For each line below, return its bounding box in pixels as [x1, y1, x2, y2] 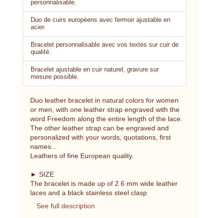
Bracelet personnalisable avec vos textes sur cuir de [31, 41, 179, 48]
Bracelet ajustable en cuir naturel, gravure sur [31, 66, 159, 73]
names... [30, 142, 57, 150]
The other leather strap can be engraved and [30, 124, 169, 132]
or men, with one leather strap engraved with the [30, 105, 180, 113]
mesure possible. [31, 73, 79, 80]
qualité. [31, 48, 51, 55]
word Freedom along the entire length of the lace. [30, 114, 182, 123]
